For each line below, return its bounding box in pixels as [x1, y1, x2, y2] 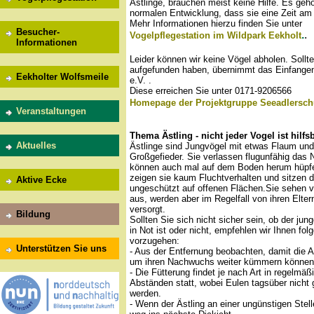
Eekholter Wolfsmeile [16, 71, 109, 82]
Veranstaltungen [16, 106, 86, 116]
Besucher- [16, 27, 60, 37]
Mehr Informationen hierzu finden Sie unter [130, 18, 302, 29]
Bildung [16, 209, 50, 219]
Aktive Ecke [16, 175, 67, 185]
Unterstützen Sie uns [16, 243, 107, 254]
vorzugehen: [130, 235, 179, 247]
